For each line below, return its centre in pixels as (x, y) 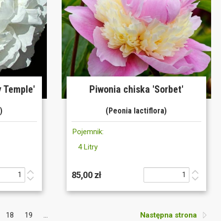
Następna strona (171, 215)
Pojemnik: (88, 131)
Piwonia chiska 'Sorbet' (136, 89)
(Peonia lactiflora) (136, 110)
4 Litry (88, 147)
